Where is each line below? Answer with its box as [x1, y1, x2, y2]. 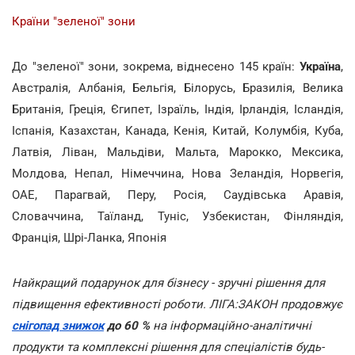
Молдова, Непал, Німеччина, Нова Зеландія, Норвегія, [12, 166, 343, 181]
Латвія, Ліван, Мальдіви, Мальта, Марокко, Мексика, [12, 144, 343, 159]
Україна [300, 59, 341, 74]
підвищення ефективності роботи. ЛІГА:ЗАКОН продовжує [12, 296, 342, 311]
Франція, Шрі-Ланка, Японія [12, 230, 166, 245]
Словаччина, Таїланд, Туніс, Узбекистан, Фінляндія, [12, 208, 343, 223]
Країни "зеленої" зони [12, 13, 136, 29]
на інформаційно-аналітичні [150, 318, 311, 333]
